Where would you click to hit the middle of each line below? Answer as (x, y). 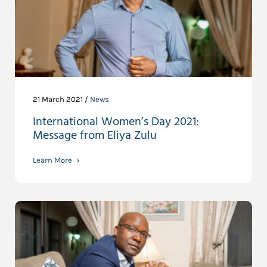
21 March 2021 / (61, 100)
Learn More (52, 160)
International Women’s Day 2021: (116, 122)
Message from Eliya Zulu (95, 136)
